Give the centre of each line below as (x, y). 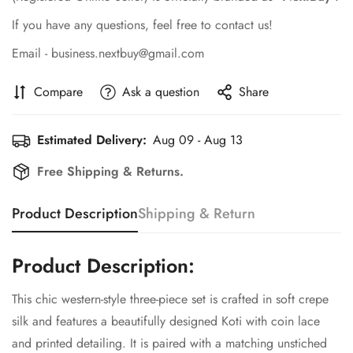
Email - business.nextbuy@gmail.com (108, 53)
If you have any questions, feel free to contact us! (142, 24)
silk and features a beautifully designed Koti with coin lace (166, 321)
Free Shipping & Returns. (110, 171)
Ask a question (161, 91)
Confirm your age (176, 328)
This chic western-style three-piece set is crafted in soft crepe (170, 299)
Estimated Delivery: (92, 139)
